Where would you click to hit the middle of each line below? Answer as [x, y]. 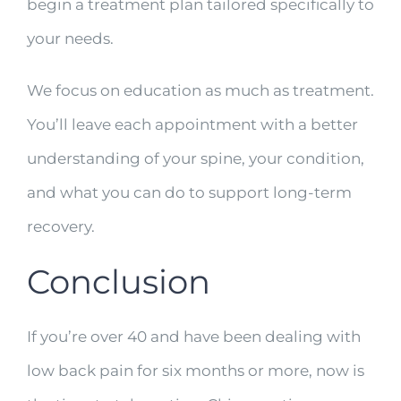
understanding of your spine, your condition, [195, 159]
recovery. [60, 227]
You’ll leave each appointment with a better [192, 125]
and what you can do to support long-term [189, 193]
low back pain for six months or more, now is [195, 370]
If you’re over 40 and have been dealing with [193, 336]
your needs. [70, 39]
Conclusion [118, 282]
